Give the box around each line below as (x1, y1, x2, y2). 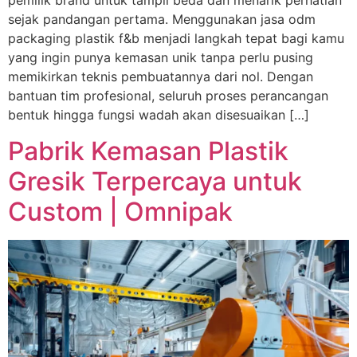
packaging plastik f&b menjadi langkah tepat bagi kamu (8, 30, 344, 47)
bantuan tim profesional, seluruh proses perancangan (8, 88, 328, 104)
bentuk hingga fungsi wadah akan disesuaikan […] (8, 107, 309, 124)
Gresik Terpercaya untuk (8, 165, 302, 197)
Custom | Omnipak (8, 195, 233, 227)
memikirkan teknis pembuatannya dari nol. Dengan (8, 69, 313, 85)
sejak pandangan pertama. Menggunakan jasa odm (8, 11, 316, 28)
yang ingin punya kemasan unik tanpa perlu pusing (8, 49, 313, 66)
